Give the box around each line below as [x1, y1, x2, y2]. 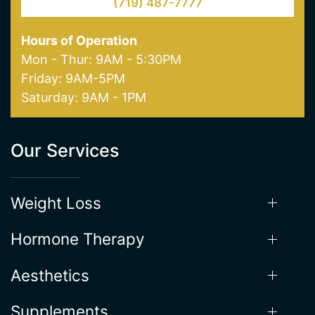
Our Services [11, 139, 120, 161]
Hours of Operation [21, 32, 137, 48]
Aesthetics [11, 265, 89, 285]
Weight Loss [11, 193, 101, 212]
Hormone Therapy [11, 229, 145, 249]
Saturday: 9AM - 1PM [21, 89, 146, 105]
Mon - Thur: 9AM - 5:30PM [21, 51, 181, 67]
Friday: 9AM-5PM [21, 70, 125, 86]
